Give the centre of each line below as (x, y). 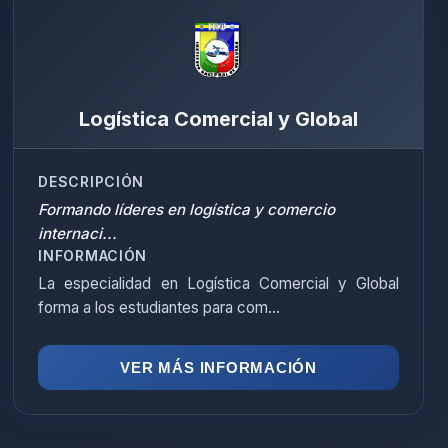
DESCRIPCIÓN (91, 181)
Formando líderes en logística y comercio (187, 209)
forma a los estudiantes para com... (159, 307)
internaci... (78, 233)
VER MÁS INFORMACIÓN (218, 367)
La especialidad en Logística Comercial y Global (218, 283)
